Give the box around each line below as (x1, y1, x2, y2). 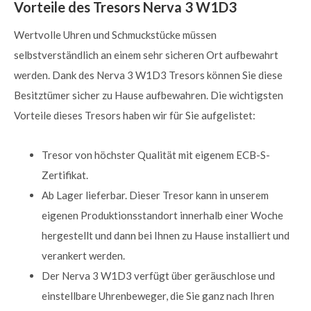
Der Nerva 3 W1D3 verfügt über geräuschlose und (42, 269, 275, 282)
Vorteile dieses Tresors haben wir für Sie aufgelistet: (14, 109, 255, 121)
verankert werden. (42, 249, 125, 262)
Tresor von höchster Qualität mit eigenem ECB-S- (42, 149, 270, 161)
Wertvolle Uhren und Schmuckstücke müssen (14, 28, 217, 41)
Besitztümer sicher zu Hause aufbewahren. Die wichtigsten (14, 89, 283, 101)
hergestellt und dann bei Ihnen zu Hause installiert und (42, 229, 289, 242)
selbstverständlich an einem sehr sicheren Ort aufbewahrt (14, 49, 278, 61)
